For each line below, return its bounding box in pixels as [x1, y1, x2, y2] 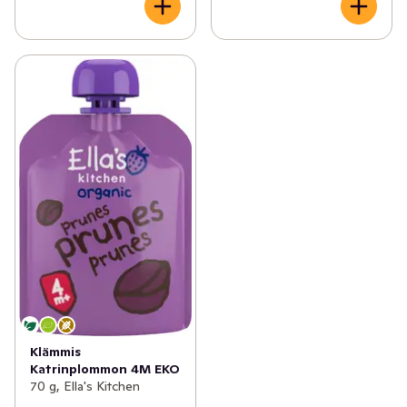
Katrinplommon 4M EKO [30, 360, 180, 377]
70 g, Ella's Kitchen [30, 377, 140, 394]
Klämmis [30, 342, 81, 360]
